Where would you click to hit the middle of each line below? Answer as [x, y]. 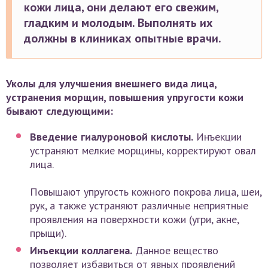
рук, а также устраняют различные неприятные [139, 206]
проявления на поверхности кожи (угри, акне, [134, 220]
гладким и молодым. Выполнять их [118, 23]
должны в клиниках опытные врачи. [123, 39]
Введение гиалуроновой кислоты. [112, 137]
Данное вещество [175, 251]
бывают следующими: [60, 111]
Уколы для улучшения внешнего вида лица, [111, 84]
